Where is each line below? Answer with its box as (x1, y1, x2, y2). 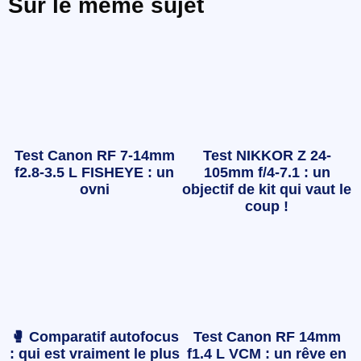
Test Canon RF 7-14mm (14, 147, 175, 164)
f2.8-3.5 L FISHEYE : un (15, 164, 174, 181)
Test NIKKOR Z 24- (202, 147, 331, 164)
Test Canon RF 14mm (193, 328, 341, 345)
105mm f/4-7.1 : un (203, 164, 330, 181)
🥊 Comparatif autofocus (10, 328, 179, 345)
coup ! (245, 198, 288, 215)
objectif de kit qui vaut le (182, 181, 351, 198)
